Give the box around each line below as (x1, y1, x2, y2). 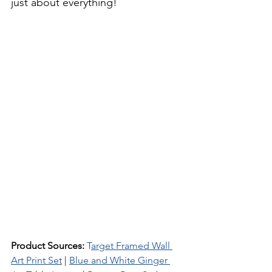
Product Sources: (11, 239, 87, 251)
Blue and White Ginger (69, 254, 170, 266)
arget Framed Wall (91, 239, 172, 251)
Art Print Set (11, 254, 62, 266)
